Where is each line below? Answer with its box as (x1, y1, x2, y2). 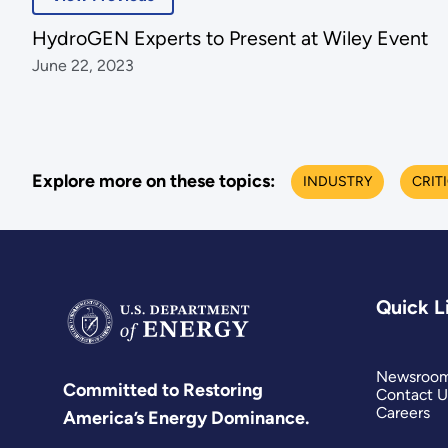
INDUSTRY (302, 172, 372, 190)
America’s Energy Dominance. (63, 407, 310, 430)
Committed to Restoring (63, 379, 264, 402)
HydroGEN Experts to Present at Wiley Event (31, 26, 428, 51)
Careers (375, 403, 430, 423)
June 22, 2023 (31, 56, 134, 76)
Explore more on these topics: (31, 170, 275, 192)
